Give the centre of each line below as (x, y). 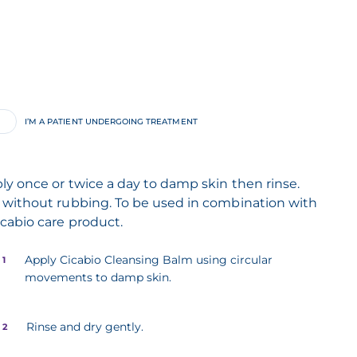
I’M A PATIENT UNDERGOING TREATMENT (111, 122)
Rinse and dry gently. (85, 327)
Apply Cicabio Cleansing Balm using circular (149, 260)
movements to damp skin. (98, 278)
